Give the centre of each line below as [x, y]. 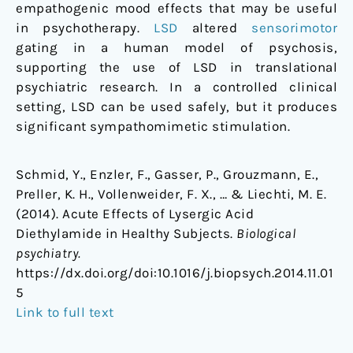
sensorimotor [294, 28]
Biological [266, 234]
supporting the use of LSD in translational [176, 67]
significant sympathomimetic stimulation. [153, 126]
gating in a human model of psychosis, [176, 48]
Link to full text [65, 312]
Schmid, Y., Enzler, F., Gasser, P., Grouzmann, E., [167, 175]
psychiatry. [48, 253]
